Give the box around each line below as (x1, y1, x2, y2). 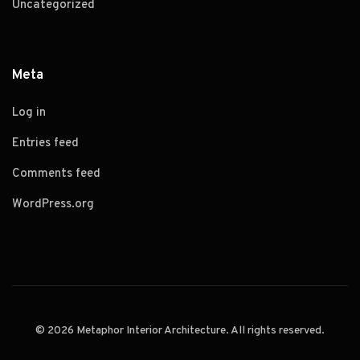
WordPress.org (12, 196, 94, 212)
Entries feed (12, 135, 79, 151)
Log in (12, 104, 46, 121)
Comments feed (12, 166, 100, 182)
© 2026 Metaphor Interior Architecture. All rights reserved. (35, 323, 325, 337)
